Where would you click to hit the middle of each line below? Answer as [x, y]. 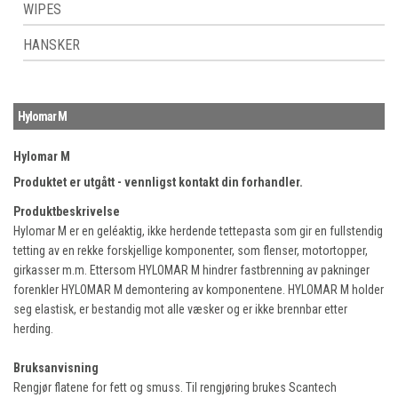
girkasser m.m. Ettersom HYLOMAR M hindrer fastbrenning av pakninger [191, 271]
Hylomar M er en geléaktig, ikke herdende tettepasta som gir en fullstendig [198, 231]
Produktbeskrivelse [67, 212]
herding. [33, 329]
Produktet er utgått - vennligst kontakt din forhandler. [158, 183]
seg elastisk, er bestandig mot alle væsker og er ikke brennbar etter [180, 310]
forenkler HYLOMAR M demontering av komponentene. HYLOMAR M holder [199, 290]
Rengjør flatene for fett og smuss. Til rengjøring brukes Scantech [175, 388]
